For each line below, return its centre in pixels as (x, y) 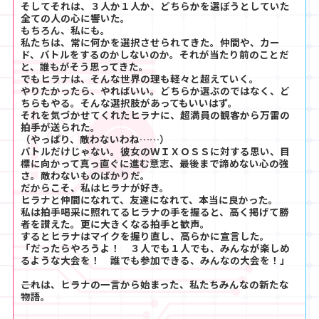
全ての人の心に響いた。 (75, 17)
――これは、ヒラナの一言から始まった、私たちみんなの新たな (155, 284)
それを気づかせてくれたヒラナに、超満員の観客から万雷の (155, 114)
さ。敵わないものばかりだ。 (85, 175)
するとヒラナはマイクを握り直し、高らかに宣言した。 (145, 235)
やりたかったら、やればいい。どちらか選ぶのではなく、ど (155, 90)
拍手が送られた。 (61, 126)
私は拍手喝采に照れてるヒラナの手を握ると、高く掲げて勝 (155, 211)
